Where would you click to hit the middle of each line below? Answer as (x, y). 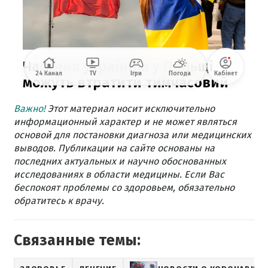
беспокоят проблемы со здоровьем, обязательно (124, 187)
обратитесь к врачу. (59, 200)
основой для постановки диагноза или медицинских (133, 135)
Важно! (30, 108)
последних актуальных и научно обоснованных (120, 161)
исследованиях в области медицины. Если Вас (119, 174)
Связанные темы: (77, 240)
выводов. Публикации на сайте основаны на (114, 148)
